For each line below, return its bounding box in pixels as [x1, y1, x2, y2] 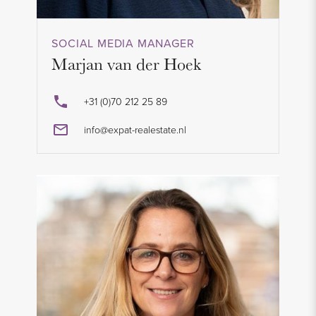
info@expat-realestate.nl [84, 122, 187, 136]
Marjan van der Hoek [51, 52, 202, 75]
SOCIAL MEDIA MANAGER [51, 35, 195, 51]
